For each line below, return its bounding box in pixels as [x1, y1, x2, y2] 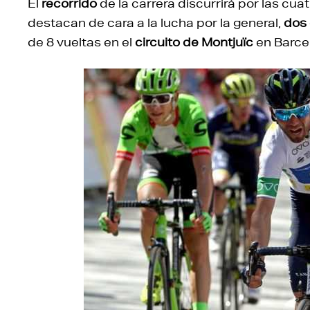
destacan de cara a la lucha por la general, [28, 15, 284, 30]
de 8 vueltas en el [28, 34, 135, 49]
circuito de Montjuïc [135, 34, 253, 49]
